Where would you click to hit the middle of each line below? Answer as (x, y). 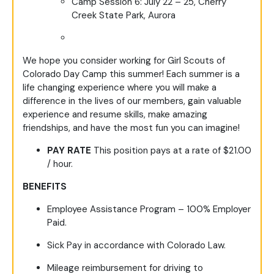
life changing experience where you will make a (120, 88)
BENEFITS (45, 187)
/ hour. (60, 164)
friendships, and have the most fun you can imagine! (131, 128)
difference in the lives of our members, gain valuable (132, 101)
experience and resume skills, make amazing (115, 115)
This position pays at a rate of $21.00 (172, 151)
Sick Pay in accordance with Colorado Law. (136, 246)
